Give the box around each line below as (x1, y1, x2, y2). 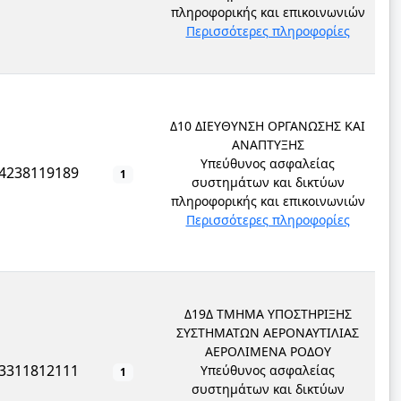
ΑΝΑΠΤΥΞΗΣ (231, 136, 304, 153)
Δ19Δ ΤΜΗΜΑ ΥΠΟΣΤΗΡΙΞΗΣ (183, 305, 352, 322)
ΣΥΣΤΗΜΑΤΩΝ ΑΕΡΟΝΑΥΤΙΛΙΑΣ (176, 324, 359, 341)
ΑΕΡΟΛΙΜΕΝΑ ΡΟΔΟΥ (204, 343, 331, 360)
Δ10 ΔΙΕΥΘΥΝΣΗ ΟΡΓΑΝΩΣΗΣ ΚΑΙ (170, 117, 365, 134)
